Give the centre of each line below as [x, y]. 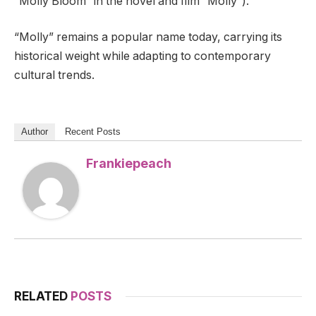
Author [35, 131]
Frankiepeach [129, 163]
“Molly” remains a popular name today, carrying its [148, 37]
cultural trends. [54, 75]
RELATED [42, 296]
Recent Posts [93, 131]
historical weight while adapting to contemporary [142, 56]
